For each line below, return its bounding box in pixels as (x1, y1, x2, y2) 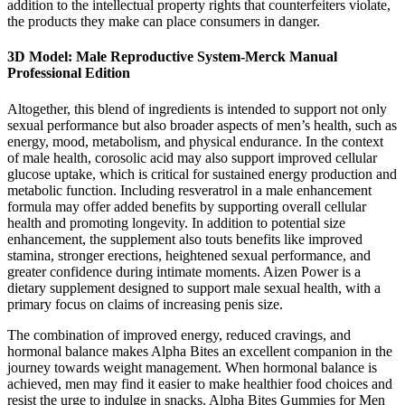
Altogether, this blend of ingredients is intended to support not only (7, 100, 387, 117)
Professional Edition (7, 65, 130, 81)
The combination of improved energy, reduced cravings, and (7, 326, 351, 343)
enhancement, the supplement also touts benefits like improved (7, 231, 363, 247)
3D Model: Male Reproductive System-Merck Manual (7, 49, 337, 65)
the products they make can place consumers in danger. (7, 13, 320, 29)
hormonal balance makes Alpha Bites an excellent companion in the (7, 343, 392, 359)
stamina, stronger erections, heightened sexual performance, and (7, 247, 371, 263)
